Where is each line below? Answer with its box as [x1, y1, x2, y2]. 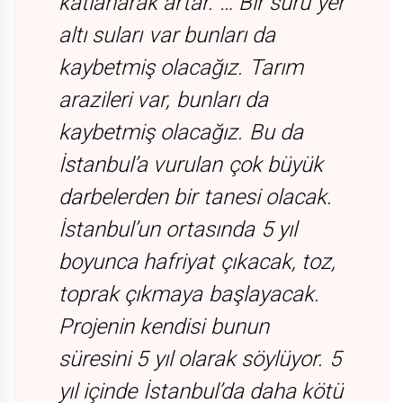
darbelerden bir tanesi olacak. [58, 184, 332, 210]
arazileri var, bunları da [58, 87, 268, 113]
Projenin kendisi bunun [58, 314, 269, 340]
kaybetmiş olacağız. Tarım [58, 55, 303, 81]
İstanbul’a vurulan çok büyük [58, 152, 323, 178]
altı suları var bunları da [58, 22, 276, 49]
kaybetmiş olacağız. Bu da [58, 120, 303, 146]
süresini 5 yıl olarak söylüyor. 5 [58, 346, 341, 372]
